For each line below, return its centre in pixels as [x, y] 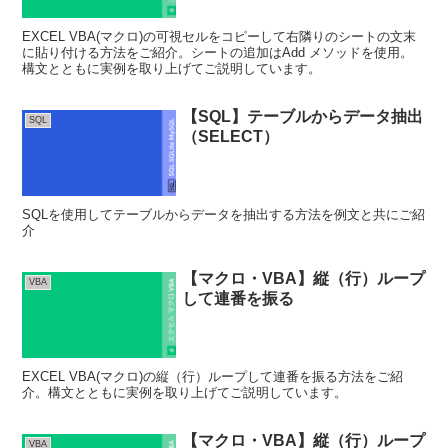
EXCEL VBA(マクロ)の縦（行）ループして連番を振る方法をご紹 [213, 377]
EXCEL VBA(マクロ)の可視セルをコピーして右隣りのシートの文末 [219, 37]
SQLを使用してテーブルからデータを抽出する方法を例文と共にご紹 [224, 215]
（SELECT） [231, 137]
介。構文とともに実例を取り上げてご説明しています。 [185, 393]
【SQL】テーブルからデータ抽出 [303, 117]
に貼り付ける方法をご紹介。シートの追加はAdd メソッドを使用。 [218, 53]
